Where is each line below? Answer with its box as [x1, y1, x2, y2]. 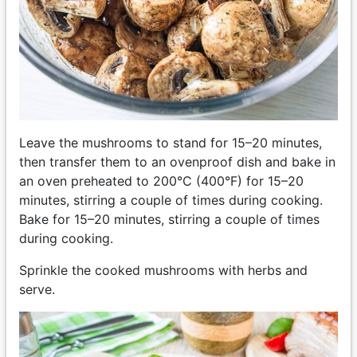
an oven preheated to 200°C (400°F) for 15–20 [19, 173, 304, 190]
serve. [19, 281, 55, 298]
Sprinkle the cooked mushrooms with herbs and [19, 262, 308, 279]
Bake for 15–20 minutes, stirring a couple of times [19, 211, 320, 228]
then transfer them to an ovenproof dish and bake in [19, 154, 335, 171]
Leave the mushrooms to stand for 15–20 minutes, [19, 135, 322, 151]
